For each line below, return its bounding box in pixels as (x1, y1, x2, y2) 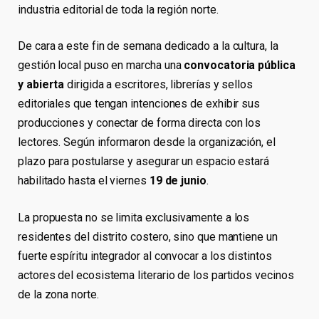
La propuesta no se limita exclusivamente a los (18, 210, 250, 224)
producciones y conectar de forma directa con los (18, 116, 261, 130)
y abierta (18, 78, 65, 92)
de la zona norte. (18, 287, 99, 301)
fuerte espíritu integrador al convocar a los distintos (18, 249, 272, 263)
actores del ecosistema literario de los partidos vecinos (18, 268, 294, 282)
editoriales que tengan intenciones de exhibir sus (18, 97, 261, 111)
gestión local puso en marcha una (18, 58, 184, 73)
